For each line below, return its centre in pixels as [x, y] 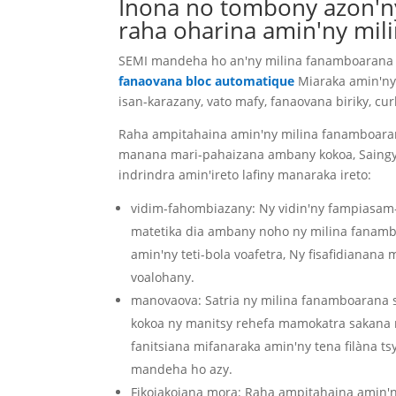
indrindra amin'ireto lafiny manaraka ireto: [245, 174]
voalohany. [163, 277]
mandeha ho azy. [182, 369]
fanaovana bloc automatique [207, 80]
